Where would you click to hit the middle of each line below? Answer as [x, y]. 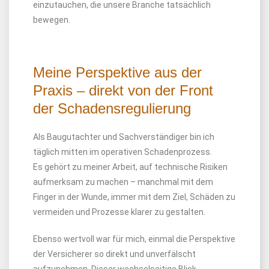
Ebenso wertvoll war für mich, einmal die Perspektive [134, 239]
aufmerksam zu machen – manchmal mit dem [123, 182]
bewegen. [52, 20]
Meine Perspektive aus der [117, 72]
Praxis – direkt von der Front [123, 90]
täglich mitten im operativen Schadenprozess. [122, 152]
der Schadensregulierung [112, 108]
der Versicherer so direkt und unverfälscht [114, 254]
